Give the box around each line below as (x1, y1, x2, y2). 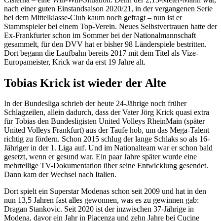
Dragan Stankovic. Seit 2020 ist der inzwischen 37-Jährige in (4, 205, 194, 214)
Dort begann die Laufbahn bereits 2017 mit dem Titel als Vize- (4, 48, 198, 57)
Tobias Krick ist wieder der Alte (4, 76, 166, 89)
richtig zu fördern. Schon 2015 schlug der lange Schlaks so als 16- (4, 135, 210, 144)
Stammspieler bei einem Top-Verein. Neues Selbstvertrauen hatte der (4, 22, 217, 31)
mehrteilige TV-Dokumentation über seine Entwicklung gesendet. (4, 161, 208, 170)
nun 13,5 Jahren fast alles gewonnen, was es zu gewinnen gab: (4, 196, 199, 205)
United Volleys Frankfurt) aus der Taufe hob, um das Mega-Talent (4, 126, 209, 135)
